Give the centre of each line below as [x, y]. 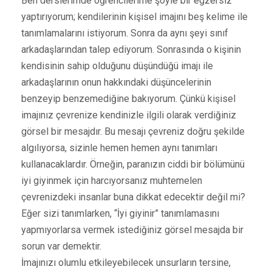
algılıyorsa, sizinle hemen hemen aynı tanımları [119, 148]
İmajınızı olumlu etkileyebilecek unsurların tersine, [126, 262]
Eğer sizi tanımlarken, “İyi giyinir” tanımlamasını [120, 213]
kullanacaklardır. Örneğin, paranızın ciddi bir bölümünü [133, 164]
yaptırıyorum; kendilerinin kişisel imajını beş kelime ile [134, 16]
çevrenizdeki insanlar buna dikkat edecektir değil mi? [133, 197]
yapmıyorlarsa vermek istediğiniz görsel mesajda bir [132, 229]
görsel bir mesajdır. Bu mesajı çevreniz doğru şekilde [133, 131]
